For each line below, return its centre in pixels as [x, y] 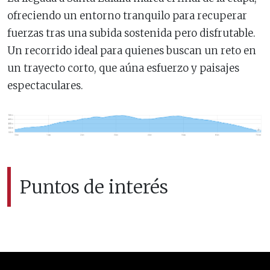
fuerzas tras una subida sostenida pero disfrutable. [131, 33]
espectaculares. [45, 85]
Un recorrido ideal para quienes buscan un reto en [132, 50]
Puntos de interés [94, 187]
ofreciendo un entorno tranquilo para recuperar [127, 15]
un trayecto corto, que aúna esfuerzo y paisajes [123, 68]
